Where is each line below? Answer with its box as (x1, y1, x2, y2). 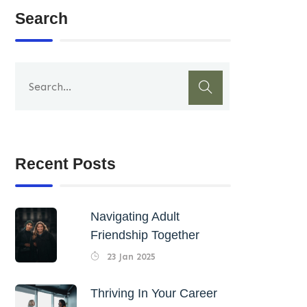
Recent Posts (15, 155, 116, 173)
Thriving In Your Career (90, 286, 218, 300)
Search (15, 10, 69, 28)
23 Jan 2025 (104, 251, 156, 262)
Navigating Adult (90, 210, 180, 224)
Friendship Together (90, 228, 200, 243)
